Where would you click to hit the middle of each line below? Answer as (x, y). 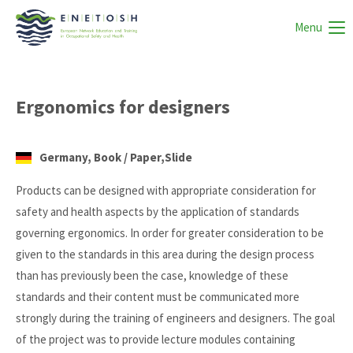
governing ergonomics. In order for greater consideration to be (170, 233)
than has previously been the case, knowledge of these (152, 275)
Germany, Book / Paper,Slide (116, 157)
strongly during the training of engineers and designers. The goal (175, 318)
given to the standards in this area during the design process (165, 254)
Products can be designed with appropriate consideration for (166, 190)
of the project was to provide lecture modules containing (156, 339)
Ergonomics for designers (123, 107)
